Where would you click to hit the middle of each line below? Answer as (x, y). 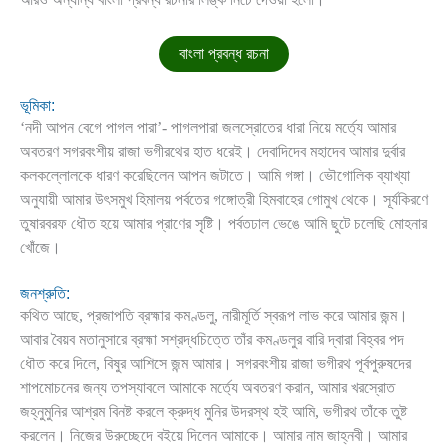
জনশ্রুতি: (45, 294)
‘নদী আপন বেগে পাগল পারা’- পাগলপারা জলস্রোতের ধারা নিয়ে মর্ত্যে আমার (208, 128)
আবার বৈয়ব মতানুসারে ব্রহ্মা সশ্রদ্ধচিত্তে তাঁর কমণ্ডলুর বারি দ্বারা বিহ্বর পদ (212, 340)
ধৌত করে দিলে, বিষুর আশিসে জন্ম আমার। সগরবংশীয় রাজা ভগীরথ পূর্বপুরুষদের (215, 364)
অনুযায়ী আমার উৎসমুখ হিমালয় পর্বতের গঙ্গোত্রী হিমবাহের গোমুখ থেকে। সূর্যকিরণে (224, 200)
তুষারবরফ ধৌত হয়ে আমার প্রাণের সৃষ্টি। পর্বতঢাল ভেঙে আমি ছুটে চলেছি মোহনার (223, 224)
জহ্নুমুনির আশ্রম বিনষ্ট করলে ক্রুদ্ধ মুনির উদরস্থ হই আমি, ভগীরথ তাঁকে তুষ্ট (213, 412)
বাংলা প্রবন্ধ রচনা (224, 54)
